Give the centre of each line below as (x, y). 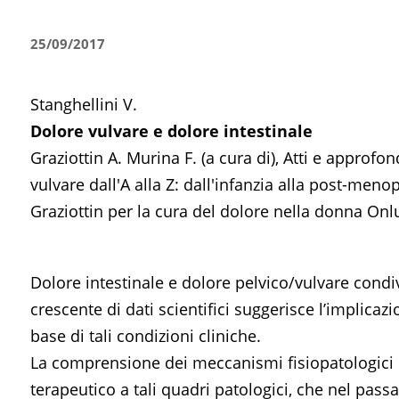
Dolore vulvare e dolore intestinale (171, 131)
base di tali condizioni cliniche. (145, 336)
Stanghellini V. (83, 105)
